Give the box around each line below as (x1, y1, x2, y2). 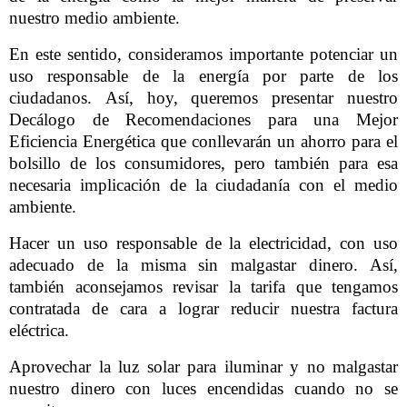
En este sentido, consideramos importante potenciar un (9, 45, 398, 64)
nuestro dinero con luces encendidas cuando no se (9, 378, 398, 398)
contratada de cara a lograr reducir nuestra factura (9, 298, 398, 318)
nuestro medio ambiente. (9, 8, 180, 28)
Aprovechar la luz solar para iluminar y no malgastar (9, 356, 398, 376)
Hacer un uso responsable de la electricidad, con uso (9, 233, 398, 253)
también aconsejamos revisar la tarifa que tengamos (9, 276, 398, 296)
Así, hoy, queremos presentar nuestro (104, 88, 399, 107)
